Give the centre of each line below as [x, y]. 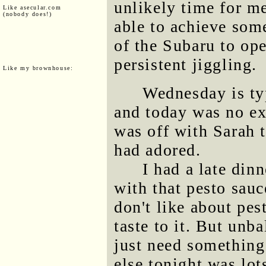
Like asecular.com [32, 7]
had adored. [158, 150]
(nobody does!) [28, 14]
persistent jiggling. [186, 64]
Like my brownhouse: [38, 68]
